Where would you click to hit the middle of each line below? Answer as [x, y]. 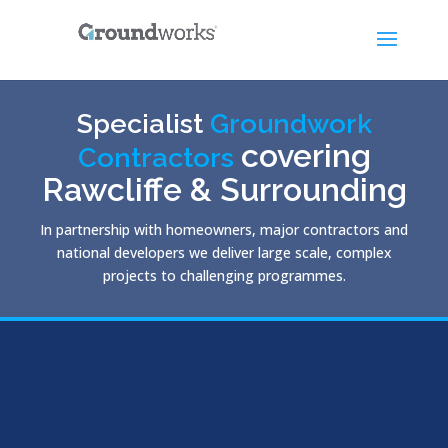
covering [305, 155]
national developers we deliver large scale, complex [224, 252]
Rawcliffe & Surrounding [224, 189]
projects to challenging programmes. [224, 275]
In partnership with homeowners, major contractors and [224, 229]
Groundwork [290, 123]
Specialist [143, 123]
